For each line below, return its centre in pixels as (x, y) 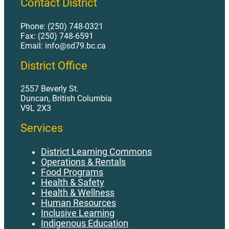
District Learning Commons (96, 152)
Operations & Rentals (83, 162)
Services (42, 128)
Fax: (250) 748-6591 (57, 36)
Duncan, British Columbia (66, 99)
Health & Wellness (78, 192)
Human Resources (78, 203)
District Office (54, 65)
